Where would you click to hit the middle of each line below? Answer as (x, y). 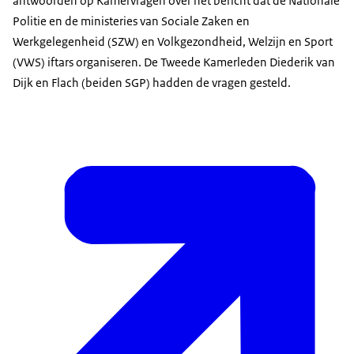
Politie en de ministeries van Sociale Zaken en (131, 21)
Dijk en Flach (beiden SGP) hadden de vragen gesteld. (152, 83)
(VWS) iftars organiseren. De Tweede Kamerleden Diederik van (174, 62)
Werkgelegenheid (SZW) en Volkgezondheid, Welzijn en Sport (173, 42)
